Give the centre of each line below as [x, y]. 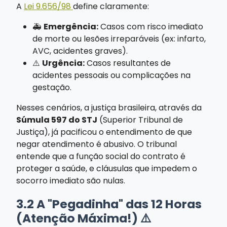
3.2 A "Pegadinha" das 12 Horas [109, 204]
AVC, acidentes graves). [80, 51]
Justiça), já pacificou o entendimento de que [104, 132]
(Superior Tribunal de [140, 120]
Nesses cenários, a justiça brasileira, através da [109, 107]
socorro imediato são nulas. [71, 180]
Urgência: [63, 63]
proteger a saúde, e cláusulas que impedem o [107, 168]
